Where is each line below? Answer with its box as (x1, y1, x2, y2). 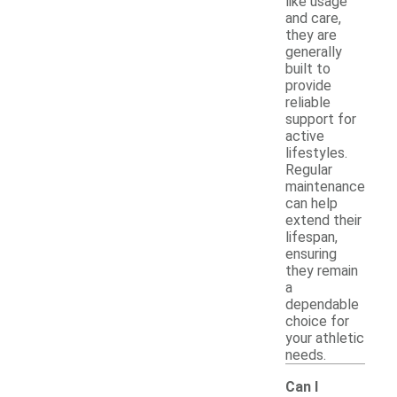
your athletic (285, 330, 364, 347)
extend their (285, 212, 362, 230)
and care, (285, 10, 341, 27)
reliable (285, 94, 331, 112)
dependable (285, 296, 359, 314)
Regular (285, 161, 332, 179)
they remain (285, 262, 358, 280)
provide (285, 77, 331, 95)
